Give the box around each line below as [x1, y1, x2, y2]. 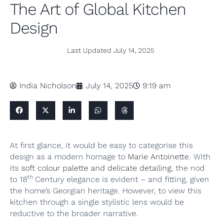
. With [189, 152, 211, 162]
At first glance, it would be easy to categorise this [10, 141, 193, 150]
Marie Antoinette [128, 152, 189, 162]
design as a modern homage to [10, 152, 128, 162]
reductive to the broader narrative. [10, 209, 138, 219]
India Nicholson [19, 81, 76, 90]
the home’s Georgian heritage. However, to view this [10, 186, 201, 196]
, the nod [171, 163, 205, 173]
